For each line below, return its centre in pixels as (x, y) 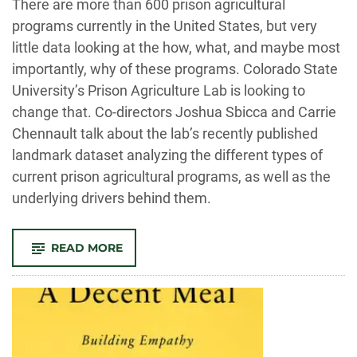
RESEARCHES (161, 325)
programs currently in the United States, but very (165, 26)
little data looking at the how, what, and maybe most (176, 47)
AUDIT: (143, 269)
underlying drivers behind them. (112, 198)
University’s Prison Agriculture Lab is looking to (159, 90)
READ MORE (87, 248)
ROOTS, (144, 347)
